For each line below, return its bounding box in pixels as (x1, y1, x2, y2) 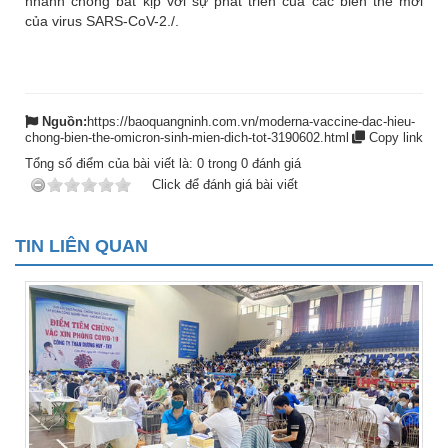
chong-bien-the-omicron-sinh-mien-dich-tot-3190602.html (25, 130, 349, 146)
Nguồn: (42, 114, 87, 130)
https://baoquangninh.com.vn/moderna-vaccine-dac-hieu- (87, 114, 415, 130)
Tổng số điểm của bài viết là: (25, 156, 197, 172)
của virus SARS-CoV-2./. (25, 13, 179, 30)
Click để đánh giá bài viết (152, 177, 298, 193)
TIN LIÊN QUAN (15, 236, 148, 257)
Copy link (365, 130, 423, 146)
